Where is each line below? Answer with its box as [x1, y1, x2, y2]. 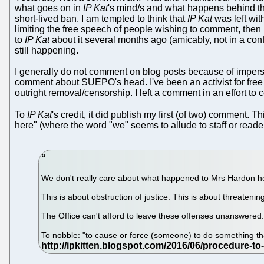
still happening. [15, 45, 78, 55]
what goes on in [15, 2, 83, 13]
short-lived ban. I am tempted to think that [15, 13, 187, 24]
